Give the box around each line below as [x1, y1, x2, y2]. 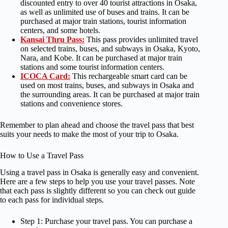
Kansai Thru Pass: [20, 35, 84, 44]
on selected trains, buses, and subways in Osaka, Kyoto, [20, 44, 200, 53]
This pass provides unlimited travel [84, 35, 198, 44]
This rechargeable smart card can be [70, 72, 187, 81]
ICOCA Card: [20, 72, 70, 81]
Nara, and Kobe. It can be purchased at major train [20, 53, 182, 63]
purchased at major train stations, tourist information [20, 17, 186, 26]
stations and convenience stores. [20, 99, 123, 108]
